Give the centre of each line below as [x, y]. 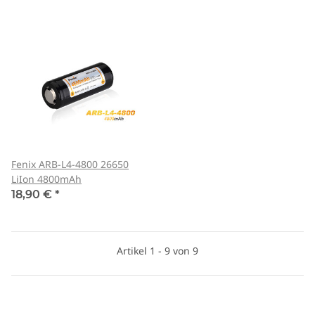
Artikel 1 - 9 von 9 [157, 251]
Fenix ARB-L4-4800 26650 [70, 165]
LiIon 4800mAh [46, 179]
